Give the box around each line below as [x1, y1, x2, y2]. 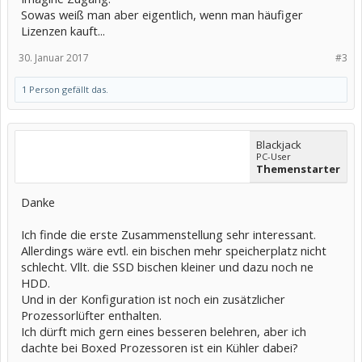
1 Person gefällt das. [22, 83, 108, 95]
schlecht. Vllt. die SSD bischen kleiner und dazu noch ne [21, 259, 314, 275]
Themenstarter [256, 162, 340, 176]
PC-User [256, 150, 291, 162]
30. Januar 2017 [19, 51, 89, 65]
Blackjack [256, 137, 301, 152]
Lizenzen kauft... [21, 23, 105, 39]
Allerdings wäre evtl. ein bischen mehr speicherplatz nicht [21, 242, 326, 259]
